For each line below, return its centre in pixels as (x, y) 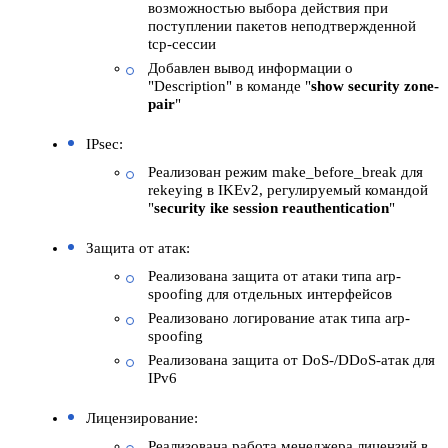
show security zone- (375, 86)
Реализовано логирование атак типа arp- (279, 318)
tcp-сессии (182, 44)
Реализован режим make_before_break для (285, 172)
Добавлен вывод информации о (250, 68)
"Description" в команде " (229, 86)
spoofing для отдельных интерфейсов (270, 294)
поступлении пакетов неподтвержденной (282, 26)
